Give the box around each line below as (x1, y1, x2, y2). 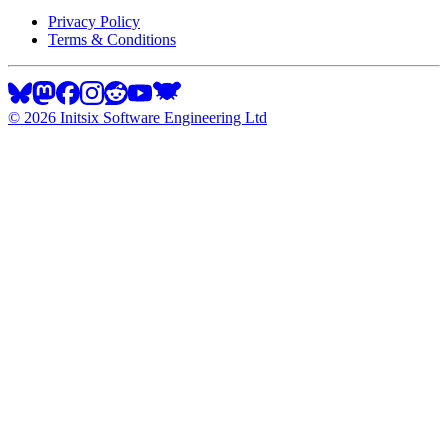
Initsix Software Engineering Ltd (56, 108, 267, 126)
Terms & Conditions (48, 30, 176, 48)
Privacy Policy (48, 12, 140, 30)
